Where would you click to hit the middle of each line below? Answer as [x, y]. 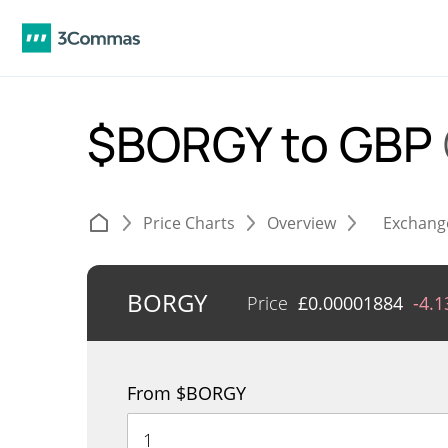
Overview [301, 223]
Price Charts [189, 223]
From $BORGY [186, 393]
